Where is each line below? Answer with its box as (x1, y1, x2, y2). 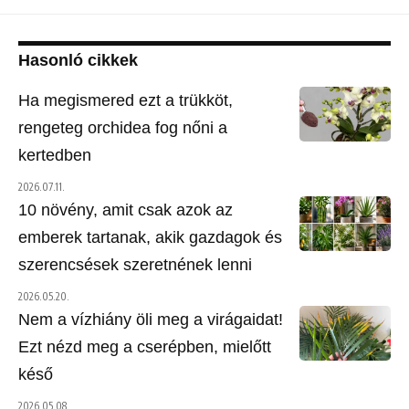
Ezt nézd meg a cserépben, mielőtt (18, 337, 271, 356)
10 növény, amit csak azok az (18, 200, 233, 219)
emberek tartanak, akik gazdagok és (18, 227, 282, 246)
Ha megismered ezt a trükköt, (18, 90, 233, 110)
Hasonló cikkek (18, 50, 138, 69)
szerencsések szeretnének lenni (18, 255, 252, 274)
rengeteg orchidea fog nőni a (18, 118, 227, 137)
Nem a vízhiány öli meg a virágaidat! (18, 309, 283, 329)
